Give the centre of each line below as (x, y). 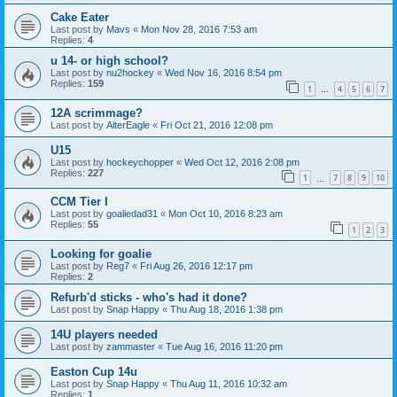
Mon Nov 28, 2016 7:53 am (199, 30)
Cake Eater (80, 18)
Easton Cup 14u (94, 372)
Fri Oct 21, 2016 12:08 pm (217, 125)
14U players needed (104, 335)
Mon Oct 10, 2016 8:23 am (226, 214)
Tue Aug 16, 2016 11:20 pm (224, 347)
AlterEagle (128, 125)
